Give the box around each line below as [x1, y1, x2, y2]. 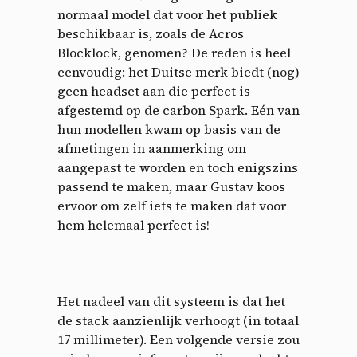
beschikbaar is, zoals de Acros [57, 24, 244, 42]
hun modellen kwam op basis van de [57, 120, 280, 138]
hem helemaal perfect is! [57, 215, 210, 233]
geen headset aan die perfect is [57, 81, 250, 100]
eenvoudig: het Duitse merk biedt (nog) [57, 62, 300, 80]
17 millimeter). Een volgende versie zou [57, 330, 300, 348]
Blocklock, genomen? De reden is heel [57, 43, 291, 61]
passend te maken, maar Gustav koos [57, 177, 285, 195]
